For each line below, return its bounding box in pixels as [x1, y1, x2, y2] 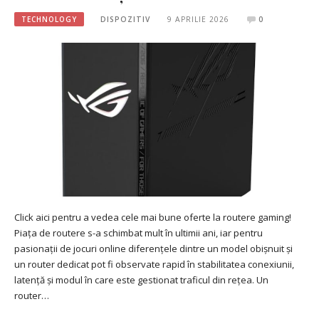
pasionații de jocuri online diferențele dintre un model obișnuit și [14, 242, 293, 256]
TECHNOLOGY [21, 14, 77, 24]
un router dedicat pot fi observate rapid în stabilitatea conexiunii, [14, 258, 294, 271]
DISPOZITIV [100, 14, 151, 24]
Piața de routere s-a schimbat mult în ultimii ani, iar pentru [14, 226, 263, 240]
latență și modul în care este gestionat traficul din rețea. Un [14, 273, 268, 287]
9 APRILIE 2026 [167, 14, 229, 24]
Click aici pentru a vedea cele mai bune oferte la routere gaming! [14, 211, 291, 224]
